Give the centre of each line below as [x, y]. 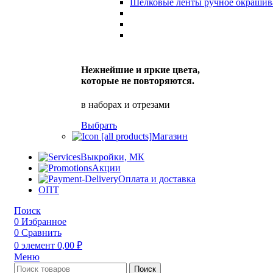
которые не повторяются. [138, 81]
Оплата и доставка [157, 179]
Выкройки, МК [112, 157]
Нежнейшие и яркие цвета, [140, 70]
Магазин [170, 136]
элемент [38, 246]
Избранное [44, 222]
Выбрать [99, 126]
